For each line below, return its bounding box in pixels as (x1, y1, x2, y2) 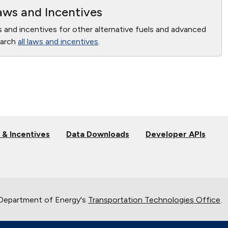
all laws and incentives (18, 36, 98, 46)
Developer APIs (146, 129, 206, 139)
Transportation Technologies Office (88, 194, 220, 205)
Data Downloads (66, 129, 129, 139)
